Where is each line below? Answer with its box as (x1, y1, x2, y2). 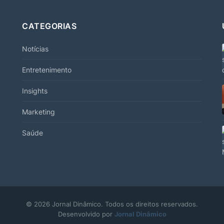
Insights (22, 86, 47, 95)
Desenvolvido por (57, 210, 114, 218)
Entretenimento (22, 65, 71, 74)
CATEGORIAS (22, 21, 76, 31)
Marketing (22, 107, 55, 116)
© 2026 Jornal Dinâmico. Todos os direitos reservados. (26, 200, 198, 208)
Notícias (22, 44, 48, 53)
